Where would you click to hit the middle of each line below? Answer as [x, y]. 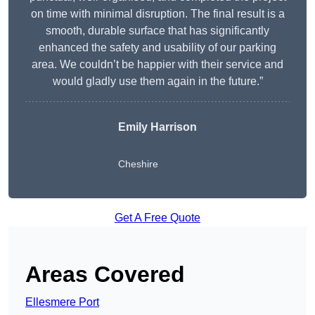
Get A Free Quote [157, 218]
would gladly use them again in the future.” [157, 82]
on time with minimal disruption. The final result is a [157, 14]
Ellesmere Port [62, 302]
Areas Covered [105, 275]
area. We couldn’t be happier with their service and [157, 65]
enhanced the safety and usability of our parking [157, 48]
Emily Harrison [157, 127]
